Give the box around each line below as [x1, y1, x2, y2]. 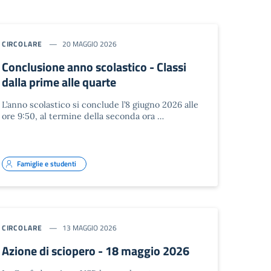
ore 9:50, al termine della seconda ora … [1, 110, 164, 122]
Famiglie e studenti [16, 157, 76, 169]
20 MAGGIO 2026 [62, 38, 117, 50]
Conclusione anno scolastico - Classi [1, 57, 186, 76]
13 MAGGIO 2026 [62, 221, 117, 233]
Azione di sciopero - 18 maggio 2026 [1, 241, 189, 260]
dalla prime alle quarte [1, 72, 116, 91]
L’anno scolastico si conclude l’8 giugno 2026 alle [1, 99, 198, 110]
